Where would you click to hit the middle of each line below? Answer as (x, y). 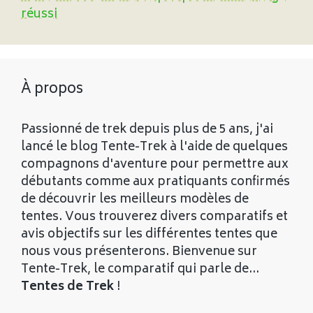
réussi (39, 14)
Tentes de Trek (67, 287)
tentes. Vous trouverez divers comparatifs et (154, 217)
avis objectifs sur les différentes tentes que (149, 234)
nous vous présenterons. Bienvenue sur (139, 252)
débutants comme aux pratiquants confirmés (155, 182)
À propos (52, 89)
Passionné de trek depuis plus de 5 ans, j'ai (147, 130)
